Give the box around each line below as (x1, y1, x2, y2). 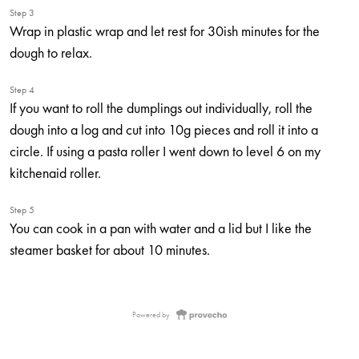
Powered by (132, 309, 171, 320)
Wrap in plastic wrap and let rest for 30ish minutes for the (10, 22, 320, 40)
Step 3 (10, 6, 34, 19)
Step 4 (10, 83, 34, 96)
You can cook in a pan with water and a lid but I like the (10, 219, 312, 237)
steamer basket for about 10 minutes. (10, 240, 210, 259)
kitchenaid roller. (10, 163, 101, 182)
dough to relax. (10, 43, 92, 62)
